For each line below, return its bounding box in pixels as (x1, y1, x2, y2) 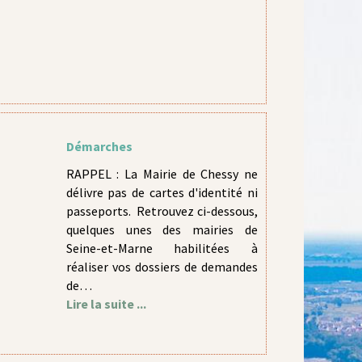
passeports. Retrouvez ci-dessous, (65, 203, 258, 219)
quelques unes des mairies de (65, 221, 258, 238)
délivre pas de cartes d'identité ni (65, 184, 258, 200)
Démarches (65, 138, 133, 154)
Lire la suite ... (65, 296, 146, 312)
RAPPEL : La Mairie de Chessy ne (65, 166, 258, 182)
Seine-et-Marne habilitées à (65, 240, 258, 256)
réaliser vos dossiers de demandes (65, 259, 258, 275)
